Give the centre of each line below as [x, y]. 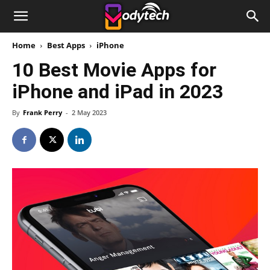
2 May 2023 [89, 112]
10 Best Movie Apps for [114, 70]
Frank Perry [42, 112]
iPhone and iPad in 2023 [118, 92]
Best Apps [66, 45]
